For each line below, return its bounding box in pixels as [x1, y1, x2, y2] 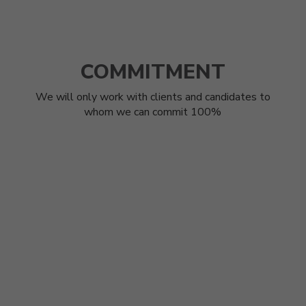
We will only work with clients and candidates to [35, 89, 270, 105]
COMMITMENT [80, 58, 225, 87]
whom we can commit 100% [84, 105, 222, 120]
